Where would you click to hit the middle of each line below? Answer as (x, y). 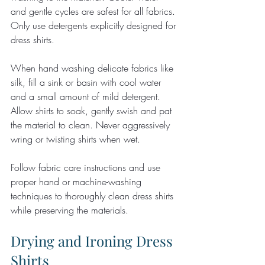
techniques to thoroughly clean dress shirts (93, 195)
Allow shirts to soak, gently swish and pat (93, 110)
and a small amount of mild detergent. (87, 96)
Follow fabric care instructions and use (87, 167)
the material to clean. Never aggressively (92, 125)
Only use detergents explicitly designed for (95, 25)
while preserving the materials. (70, 210)
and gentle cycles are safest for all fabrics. (94, 11)
